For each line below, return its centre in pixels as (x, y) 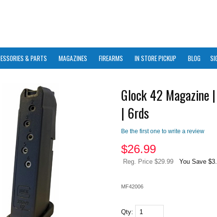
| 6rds (135, 113)
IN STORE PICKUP (155, 58)
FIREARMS (111, 58)
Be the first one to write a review (163, 131)
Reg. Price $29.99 (148, 162)
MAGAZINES (73, 58)
